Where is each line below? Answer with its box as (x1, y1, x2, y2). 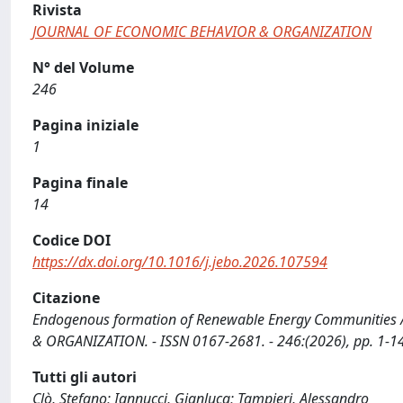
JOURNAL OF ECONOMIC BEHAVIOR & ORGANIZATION (32, 22, 372, 41)
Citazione (32, 288, 100, 308)
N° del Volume (32, 58, 134, 77)
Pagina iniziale (32, 115, 139, 135)
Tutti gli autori (32, 367, 137, 387)
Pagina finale (32, 173, 128, 193)
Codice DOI (32, 230, 111, 250)
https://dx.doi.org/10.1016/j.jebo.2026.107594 (32, 252, 327, 272)
